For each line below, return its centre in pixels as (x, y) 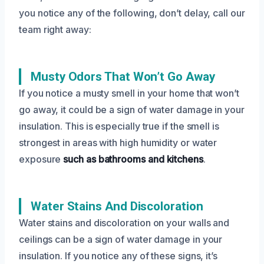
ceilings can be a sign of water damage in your (121, 239)
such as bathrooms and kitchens (132, 159)
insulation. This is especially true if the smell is (119, 126)
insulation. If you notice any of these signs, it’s (118, 255)
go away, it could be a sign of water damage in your (132, 109)
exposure (40, 159)
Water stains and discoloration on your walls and (124, 222)
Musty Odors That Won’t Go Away (123, 76)
